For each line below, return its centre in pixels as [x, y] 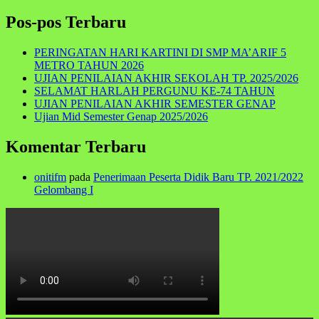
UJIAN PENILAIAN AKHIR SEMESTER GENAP [155, 103]
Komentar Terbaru [76, 146]
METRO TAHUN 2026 [89, 65]
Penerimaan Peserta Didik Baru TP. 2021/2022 [198, 177]
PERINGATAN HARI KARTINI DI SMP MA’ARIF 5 [160, 52]
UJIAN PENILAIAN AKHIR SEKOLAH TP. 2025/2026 [166, 78]
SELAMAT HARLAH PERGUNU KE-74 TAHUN [155, 90]
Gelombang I [64, 189]
